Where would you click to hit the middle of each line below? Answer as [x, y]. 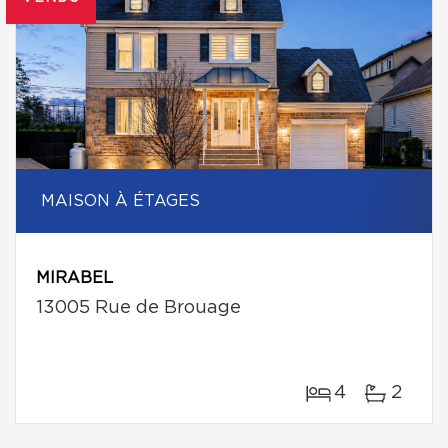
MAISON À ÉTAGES [120, 201]
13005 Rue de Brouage [138, 308]
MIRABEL [74, 278]
